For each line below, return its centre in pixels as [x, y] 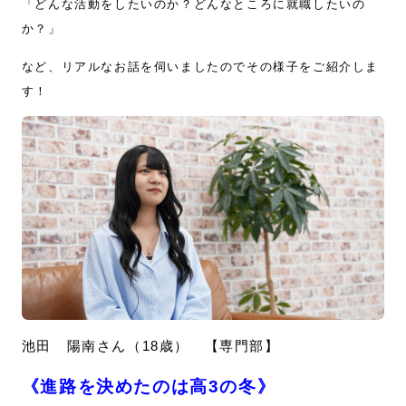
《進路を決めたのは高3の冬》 [149, 387]
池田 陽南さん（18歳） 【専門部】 [150, 346]
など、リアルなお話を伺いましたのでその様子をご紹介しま [200, 67]
